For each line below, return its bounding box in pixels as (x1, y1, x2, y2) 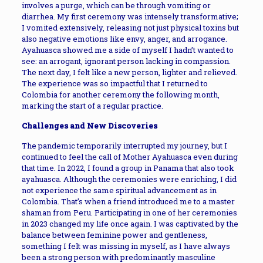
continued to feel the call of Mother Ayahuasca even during (21, 151, 238, 162)
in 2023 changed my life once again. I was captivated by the (21, 218, 238, 229)
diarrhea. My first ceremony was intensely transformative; (21, 11, 238, 22)
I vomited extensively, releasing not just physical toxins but (21, 22, 239, 33)
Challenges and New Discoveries (21, 120, 157, 131)
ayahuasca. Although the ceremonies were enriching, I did (21, 174, 237, 184)
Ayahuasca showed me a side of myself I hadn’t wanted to (21, 45, 234, 55)
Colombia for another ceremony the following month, (21, 89, 220, 100)
